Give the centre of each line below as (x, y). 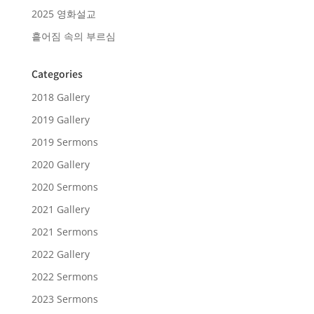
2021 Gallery (60, 209)
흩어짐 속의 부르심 (73, 36)
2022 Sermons (64, 276)
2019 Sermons (64, 142)
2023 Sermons (64, 299)
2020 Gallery (60, 164)
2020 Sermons (64, 186)
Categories (57, 73)
